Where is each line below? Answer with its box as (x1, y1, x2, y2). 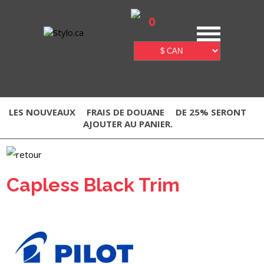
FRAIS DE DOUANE (87, 106, 164, 118)
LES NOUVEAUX (9, 106, 75, 118)
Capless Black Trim (6, 174, 180, 196)
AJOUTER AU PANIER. (82, 118, 173, 130)
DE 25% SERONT (176, 106, 246, 118)
